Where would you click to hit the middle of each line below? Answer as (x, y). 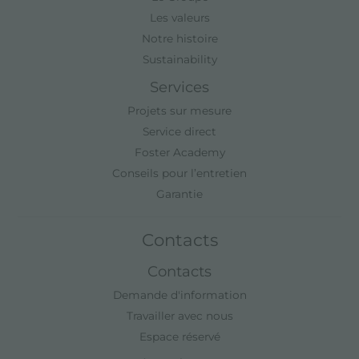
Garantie (179, 194)
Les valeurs (179, 17)
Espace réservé (179, 336)
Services (179, 87)
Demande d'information (179, 294)
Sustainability (179, 59)
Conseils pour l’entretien (179, 173)
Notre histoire (179, 38)
